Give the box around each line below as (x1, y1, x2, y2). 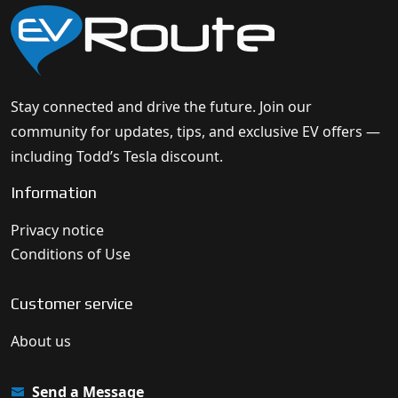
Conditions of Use (11, 244, 131, 264)
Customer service (11, 294, 133, 313)
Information (11, 183, 97, 202)
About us (11, 331, 71, 351)
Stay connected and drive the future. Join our (11, 97, 312, 116)
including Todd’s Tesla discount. (11, 147, 223, 166)
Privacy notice (11, 220, 104, 240)
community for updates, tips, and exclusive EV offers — (11, 122, 380, 141)
